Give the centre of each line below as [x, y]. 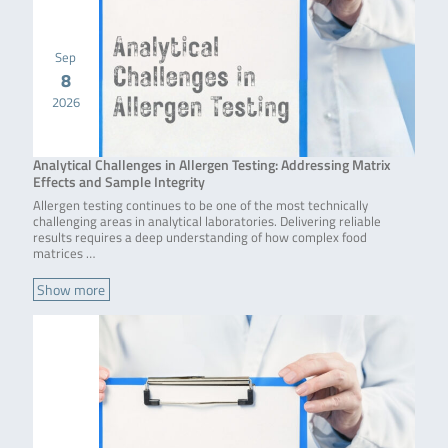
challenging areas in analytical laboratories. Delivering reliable [206, 221]
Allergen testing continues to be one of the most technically [200, 205]
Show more [71, 290]
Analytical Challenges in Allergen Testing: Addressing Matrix [211, 164]
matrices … [63, 253]
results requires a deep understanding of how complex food [199, 237]
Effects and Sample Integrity [118, 181]
